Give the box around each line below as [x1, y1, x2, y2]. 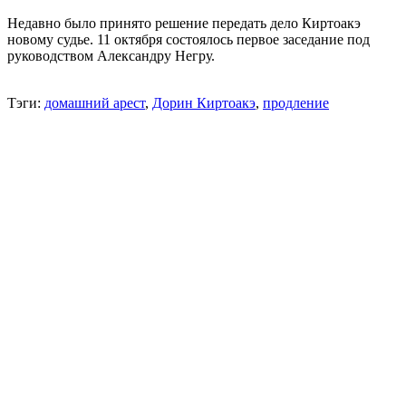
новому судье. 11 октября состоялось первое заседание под [7, 31, 370, 47]
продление [263, 94, 329, 111]
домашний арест [44, 94, 145, 111]
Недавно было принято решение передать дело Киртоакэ [7, 14, 361, 31]
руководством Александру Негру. [7, 47, 215, 63]
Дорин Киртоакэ [152, 94, 256, 111]
